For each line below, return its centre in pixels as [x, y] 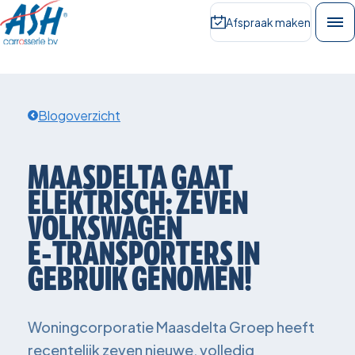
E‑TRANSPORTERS [130, 254]
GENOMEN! [192, 279]
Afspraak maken [268, 22]
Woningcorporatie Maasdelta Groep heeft [171, 327]
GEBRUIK [78, 279]
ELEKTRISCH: [100, 203]
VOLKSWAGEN [105, 228]
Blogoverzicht [79, 115]
